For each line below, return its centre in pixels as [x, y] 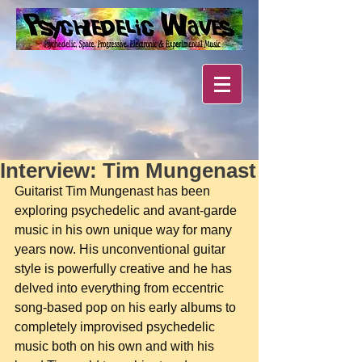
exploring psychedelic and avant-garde [127, 210]
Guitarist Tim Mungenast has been [114, 191]
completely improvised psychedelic [116, 327]
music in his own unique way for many [125, 230]
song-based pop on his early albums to [127, 307]
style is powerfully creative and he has [125, 269]
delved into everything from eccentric [121, 288]
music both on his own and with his [116, 346]
